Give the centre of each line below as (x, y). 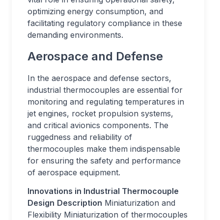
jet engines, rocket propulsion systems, (100, 113)
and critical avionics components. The (98, 125)
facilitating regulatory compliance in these (105, 23)
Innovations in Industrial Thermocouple (103, 191)
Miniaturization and (139, 203)
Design (41, 203)
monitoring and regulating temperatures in (106, 102)
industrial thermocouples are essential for (105, 90)
